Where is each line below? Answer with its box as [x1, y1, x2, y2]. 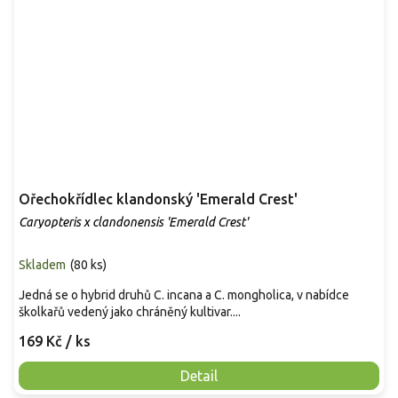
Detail [180, 368, 218, 385]
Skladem [19, 258, 66, 273]
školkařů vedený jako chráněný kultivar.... [19, 305, 241, 320]
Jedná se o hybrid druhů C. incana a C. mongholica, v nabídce [19, 288, 349, 303]
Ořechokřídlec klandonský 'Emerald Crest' [19, 191, 298, 208]
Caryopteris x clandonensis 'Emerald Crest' [19, 215, 248, 230]
